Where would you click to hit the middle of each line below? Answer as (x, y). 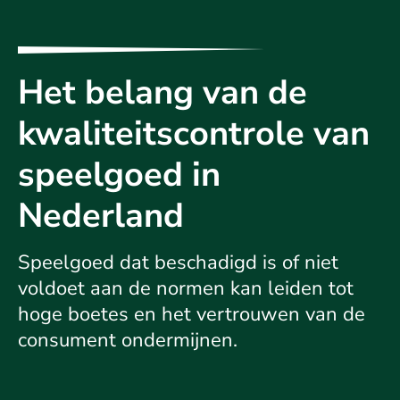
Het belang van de (162, 93)
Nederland (101, 216)
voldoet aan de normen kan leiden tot (186, 289)
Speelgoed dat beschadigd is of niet (178, 263)
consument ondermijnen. (128, 341)
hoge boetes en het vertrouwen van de (192, 315)
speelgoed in (119, 175)
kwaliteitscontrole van (194, 134)
